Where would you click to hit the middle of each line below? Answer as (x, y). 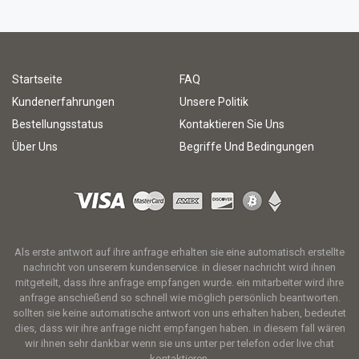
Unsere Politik (214, 102)
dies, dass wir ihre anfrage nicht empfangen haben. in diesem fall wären (179, 328)
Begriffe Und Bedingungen (247, 147)
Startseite (37, 79)
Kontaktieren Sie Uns (232, 124)
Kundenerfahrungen (63, 102)
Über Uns (35, 147)
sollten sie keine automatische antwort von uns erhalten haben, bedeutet (179, 313)
